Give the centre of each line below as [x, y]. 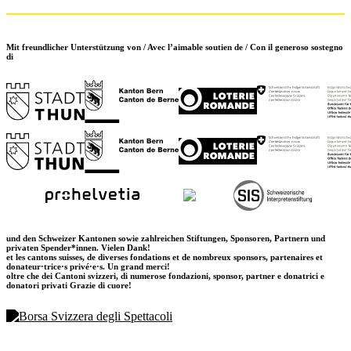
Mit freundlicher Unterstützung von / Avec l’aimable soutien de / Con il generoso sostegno [175, 47]
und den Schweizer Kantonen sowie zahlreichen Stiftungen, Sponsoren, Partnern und [166, 239]
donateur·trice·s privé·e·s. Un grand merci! [88, 267]
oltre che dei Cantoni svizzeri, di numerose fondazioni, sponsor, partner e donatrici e [165, 276]
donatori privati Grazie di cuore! [69, 286]
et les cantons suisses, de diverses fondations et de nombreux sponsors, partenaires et [165, 257]
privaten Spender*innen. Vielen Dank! [78, 248]
